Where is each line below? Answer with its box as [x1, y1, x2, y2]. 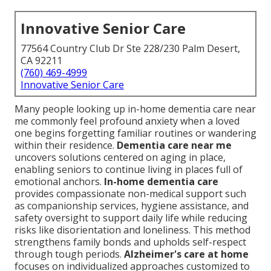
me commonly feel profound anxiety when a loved [15, 114, 240, 128]
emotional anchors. [15, 175, 104, 189]
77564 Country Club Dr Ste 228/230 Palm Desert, [21, 42, 240, 56]
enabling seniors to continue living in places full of [15, 163, 243, 177]
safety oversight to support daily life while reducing [15, 211, 247, 225]
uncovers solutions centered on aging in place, [15, 151, 226, 165]
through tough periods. [15, 247, 124, 261]
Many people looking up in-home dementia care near [15, 102, 256, 116]
